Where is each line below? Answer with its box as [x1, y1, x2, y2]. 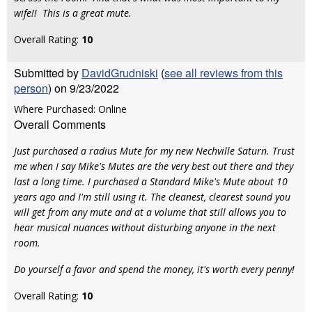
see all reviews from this [164, 65, 283, 81]
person [14, 80, 48, 96]
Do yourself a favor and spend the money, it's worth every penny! [14, 263, 295, 276]
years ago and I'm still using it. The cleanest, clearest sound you [14, 190, 290, 203]
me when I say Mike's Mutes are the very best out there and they [14, 159, 293, 173]
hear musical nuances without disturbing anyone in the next [14, 221, 276, 234]
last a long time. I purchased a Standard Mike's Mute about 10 [14, 175, 288, 188]
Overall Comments [14, 116, 106, 132]
